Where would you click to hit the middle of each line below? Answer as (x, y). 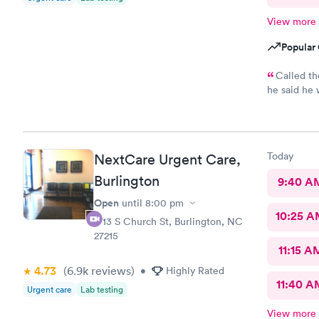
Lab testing (102, 289)
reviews (110, 271)
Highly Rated (195, 271)
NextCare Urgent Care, (167, 159)
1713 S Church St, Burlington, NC (168, 221)
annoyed (286, 121)
